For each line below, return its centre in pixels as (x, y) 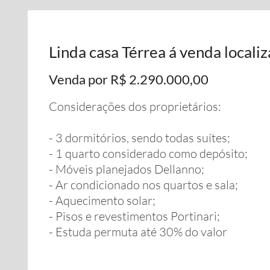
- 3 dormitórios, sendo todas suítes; (140, 138)
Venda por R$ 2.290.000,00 (129, 79)
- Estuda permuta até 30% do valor (138, 232)
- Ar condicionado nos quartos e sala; (143, 185)
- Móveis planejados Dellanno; (127, 169)
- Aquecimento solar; (102, 200)
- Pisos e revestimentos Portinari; (134, 216)
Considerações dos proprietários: (135, 106)
